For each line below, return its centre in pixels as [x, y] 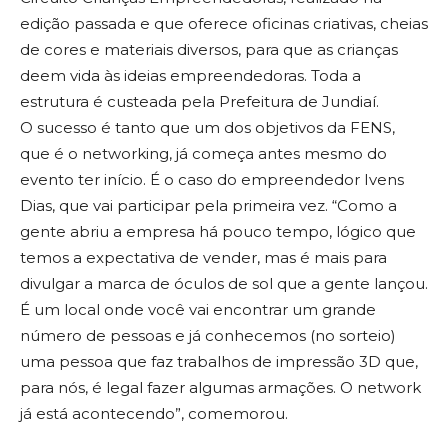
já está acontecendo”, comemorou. [154, 413]
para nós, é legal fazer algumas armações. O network [220, 387]
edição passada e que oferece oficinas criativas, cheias [224, 23]
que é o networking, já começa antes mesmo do [203, 153]
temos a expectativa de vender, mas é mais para [203, 257]
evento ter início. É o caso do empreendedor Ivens [212, 179]
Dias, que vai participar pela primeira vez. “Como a [208, 205]
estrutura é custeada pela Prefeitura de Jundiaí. [199, 101]
